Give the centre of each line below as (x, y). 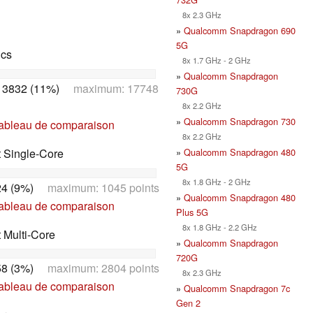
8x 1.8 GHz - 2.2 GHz (217, 227)
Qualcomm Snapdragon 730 (240, 121)
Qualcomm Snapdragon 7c (237, 288)
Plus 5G (192, 212)
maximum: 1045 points (96, 187)
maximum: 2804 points (96, 268)
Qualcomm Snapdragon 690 (240, 30)
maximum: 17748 (109, 88)
